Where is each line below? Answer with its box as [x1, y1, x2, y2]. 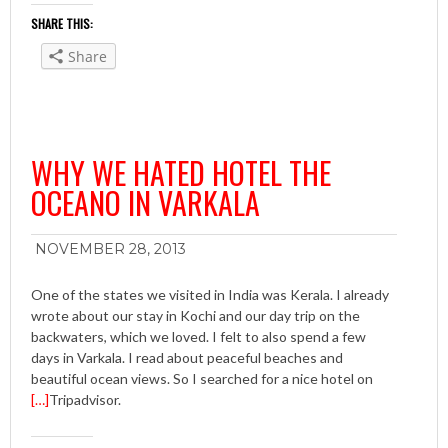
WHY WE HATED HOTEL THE [31, 150, 331, 196]
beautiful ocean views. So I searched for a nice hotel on [31, 370, 373, 388]
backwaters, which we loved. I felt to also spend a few [31, 328, 366, 346]
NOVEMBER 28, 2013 [35, 240, 186, 259]
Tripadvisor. [49, 391, 121, 409]
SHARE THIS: [31, 15, 93, 33]
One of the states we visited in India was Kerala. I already [31, 286, 389, 304]
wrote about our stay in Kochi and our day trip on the [31, 307, 360, 325]
